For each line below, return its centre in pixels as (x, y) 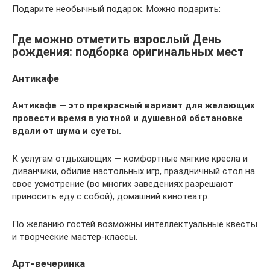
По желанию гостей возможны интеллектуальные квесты (135, 224)
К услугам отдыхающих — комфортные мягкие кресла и (130, 158)
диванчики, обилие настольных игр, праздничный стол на (133, 171)
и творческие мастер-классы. (75, 237)
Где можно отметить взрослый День (117, 39)
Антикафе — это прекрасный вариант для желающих (133, 105)
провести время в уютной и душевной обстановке (127, 118)
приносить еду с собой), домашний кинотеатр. (111, 196)
